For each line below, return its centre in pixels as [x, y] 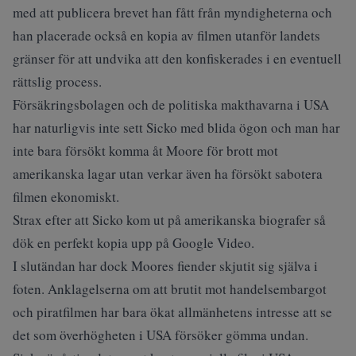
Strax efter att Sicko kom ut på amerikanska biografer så [169, 220]
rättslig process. [57, 81]
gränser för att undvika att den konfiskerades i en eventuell [177, 58]
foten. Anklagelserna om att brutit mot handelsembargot [170, 289]
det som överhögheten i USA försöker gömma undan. [161, 335]
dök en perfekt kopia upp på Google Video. [133, 243]
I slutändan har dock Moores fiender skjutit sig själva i [165, 266]
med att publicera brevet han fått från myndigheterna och [172, 12]
